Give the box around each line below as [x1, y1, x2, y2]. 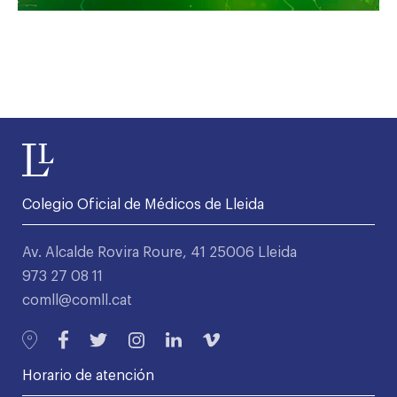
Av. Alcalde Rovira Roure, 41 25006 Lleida [22, 245, 297, 261]
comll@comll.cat [22, 293, 132, 308]
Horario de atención [22, 369, 154, 384]
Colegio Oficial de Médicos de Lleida [22, 198, 264, 213]
